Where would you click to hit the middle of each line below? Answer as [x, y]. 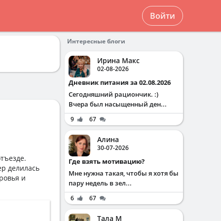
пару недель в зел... [100, 183]
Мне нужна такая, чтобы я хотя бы [124, 173]
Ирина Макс [118, 60]
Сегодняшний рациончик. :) [113, 94]
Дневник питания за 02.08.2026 [122, 82]
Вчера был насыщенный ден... [118, 104]
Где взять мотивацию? [108, 161]
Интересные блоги [96, 41]
